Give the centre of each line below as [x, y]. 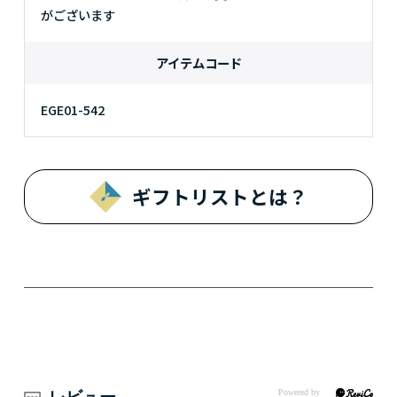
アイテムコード [198, 63]
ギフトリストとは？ [219, 197]
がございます [78, 15]
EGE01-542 [72, 110]
